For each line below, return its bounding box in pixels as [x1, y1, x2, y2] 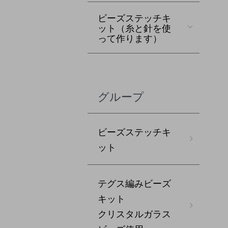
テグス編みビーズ [98, 176, 171, 189]
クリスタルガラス [98, 207, 171, 220]
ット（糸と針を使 [98, 21, 171, 34]
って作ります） [98, 31, 162, 44]
